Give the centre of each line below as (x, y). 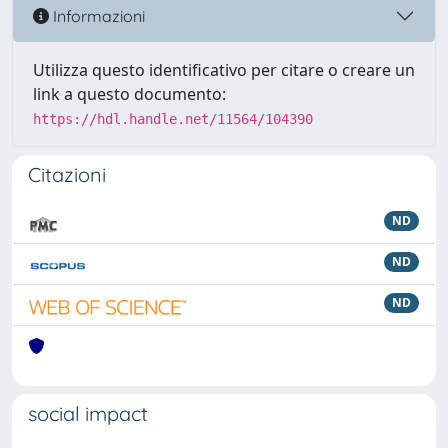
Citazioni (67, 174)
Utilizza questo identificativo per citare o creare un (224, 70)
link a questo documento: (129, 94)
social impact (88, 413)
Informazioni (97, 15)
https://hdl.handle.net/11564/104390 (173, 119)
